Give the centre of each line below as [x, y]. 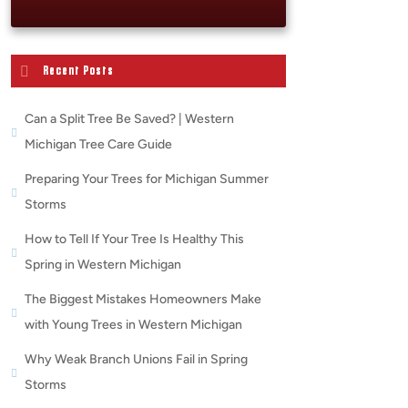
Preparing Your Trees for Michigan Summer [146, 179]
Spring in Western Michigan [102, 265]
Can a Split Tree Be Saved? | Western [129, 119]
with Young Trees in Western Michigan [133, 325]
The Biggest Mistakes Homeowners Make [143, 299]
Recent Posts [78, 71]
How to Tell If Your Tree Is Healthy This [134, 239]
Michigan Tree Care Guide [98, 144]
